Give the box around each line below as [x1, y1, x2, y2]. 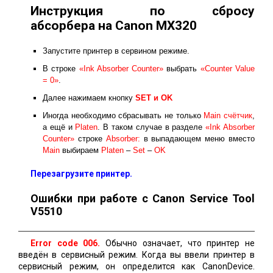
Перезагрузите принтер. [30, 169, 132, 179]
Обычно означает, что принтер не [100, 238, 255, 248]
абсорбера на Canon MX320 [30, 18, 197, 33]
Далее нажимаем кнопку [43, 93, 135, 102]
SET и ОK [135, 93, 172, 102]
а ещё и [43, 122, 76, 132]
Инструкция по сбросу [30, 4, 255, 18]
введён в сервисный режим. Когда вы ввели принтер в [18, 250, 255, 260]
